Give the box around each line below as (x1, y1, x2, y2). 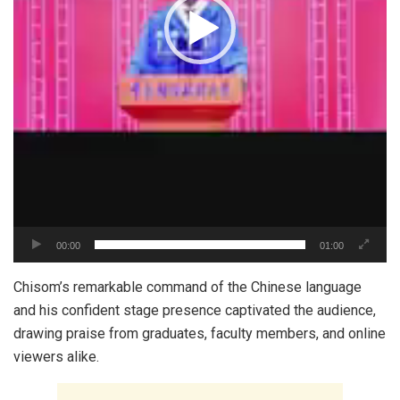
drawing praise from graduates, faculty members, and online (13, 324, 386, 342)
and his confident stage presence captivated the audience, (13, 301, 376, 319)
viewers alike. (13, 347, 99, 365)
